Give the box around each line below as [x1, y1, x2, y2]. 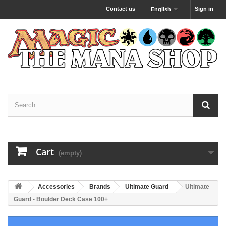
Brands [89, 183, 110, 191]
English [151, 6, 172, 12]
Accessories [38, 183, 75, 191]
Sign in [195, 6, 213, 12]
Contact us [105, 6, 135, 12]
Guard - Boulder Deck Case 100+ [14, 196, 108, 203]
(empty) [59, 149, 82, 157]
